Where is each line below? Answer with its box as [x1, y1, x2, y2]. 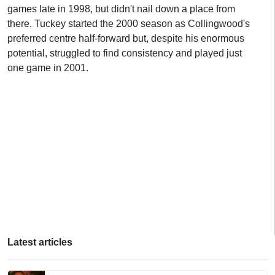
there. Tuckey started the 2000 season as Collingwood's [7, 18, 250, 29]
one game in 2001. [7, 63, 88, 73]
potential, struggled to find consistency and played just [7, 48, 242, 58]
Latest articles [7, 237, 72, 247]
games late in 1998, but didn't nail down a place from [7, 4, 235, 14]
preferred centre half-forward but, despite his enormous [7, 33, 244, 44]
